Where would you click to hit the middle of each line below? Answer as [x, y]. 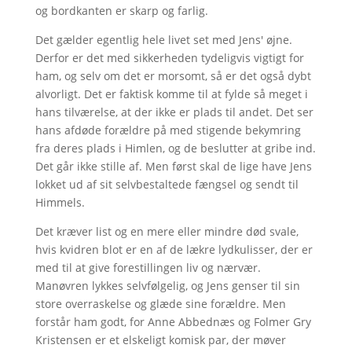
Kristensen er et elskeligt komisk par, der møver [160, 339]
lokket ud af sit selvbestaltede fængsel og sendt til [167, 184]
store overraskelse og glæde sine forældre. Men [160, 303]
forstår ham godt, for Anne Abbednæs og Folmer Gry [173, 321]
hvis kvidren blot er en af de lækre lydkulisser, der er [174, 249]
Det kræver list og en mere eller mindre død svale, [167, 231]
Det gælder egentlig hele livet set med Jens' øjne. [163, 39]
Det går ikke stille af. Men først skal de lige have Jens [173, 166]
